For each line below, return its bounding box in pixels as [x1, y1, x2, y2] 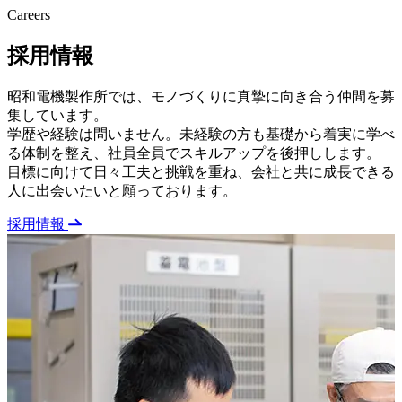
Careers [7, 7, 50, 23]
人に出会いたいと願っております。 [7, 183, 237, 199]
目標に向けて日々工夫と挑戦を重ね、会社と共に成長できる [7, 164, 395, 180]
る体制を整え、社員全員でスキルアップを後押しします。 [7, 145, 380, 162]
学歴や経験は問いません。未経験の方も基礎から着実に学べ [7, 127, 395, 143]
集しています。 [7, 108, 108, 124]
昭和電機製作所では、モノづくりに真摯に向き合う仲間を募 [7, 89, 395, 105]
